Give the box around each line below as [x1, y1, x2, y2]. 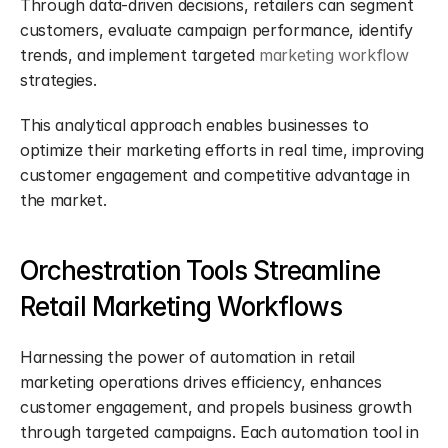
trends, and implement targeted [20, 45, 260, 65]
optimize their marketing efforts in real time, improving [20, 140, 425, 160]
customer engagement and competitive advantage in [20, 165, 410, 185]
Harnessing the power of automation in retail [20, 347, 355, 367]
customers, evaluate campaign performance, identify [20, 20, 413, 40]
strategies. [20, 70, 97, 90]
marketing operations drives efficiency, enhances [20, 372, 382, 392]
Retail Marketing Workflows [20, 291, 342, 322]
